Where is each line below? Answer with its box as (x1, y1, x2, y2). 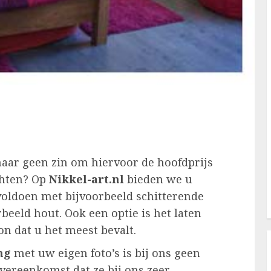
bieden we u (124, 172, 192, 187)
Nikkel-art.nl (49, 172, 124, 187)
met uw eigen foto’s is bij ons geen (11, 246, 200, 261)
